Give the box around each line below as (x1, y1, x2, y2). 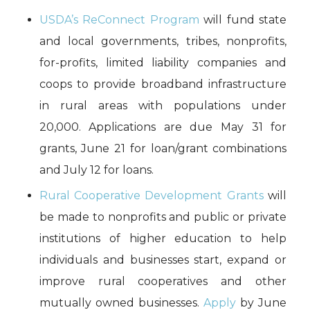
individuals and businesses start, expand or (39, 253, 287, 267)
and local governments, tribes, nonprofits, (39, 35, 287, 48)
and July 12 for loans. (39, 163, 154, 177)
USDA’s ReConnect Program (39, 13, 199, 27)
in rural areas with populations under (39, 99, 287, 113)
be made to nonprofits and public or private (39, 210, 287, 224)
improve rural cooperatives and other (39, 275, 287, 289)
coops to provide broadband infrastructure (39, 77, 287, 91)
